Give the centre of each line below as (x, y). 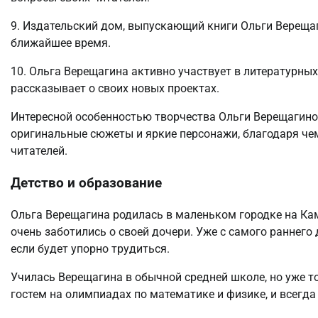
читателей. (39, 151)
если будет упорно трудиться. (90, 248)
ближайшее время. (61, 43)
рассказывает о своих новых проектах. (115, 89)
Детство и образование (86, 183)
